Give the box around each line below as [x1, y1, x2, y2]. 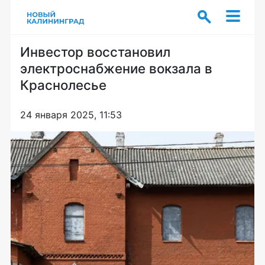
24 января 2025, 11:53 [20, 109, 122, 121]
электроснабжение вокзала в [20, 60, 212, 76]
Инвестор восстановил [20, 44, 170, 60]
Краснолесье [20, 77, 106, 93]
